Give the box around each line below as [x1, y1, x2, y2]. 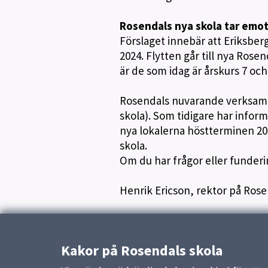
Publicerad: [119, 214, 167, 226]
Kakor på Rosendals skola [61, 241, 223, 260]
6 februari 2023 [166, 214, 227, 226]
